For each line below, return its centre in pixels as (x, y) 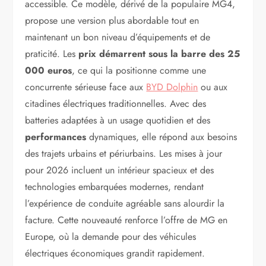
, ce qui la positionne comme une (139, 70)
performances (56, 137)
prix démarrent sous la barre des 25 (159, 53)
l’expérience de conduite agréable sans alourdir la (125, 203)
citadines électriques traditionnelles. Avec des (116, 103)
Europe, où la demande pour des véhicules (111, 236)
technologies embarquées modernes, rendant (115, 186)
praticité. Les (52, 53)
